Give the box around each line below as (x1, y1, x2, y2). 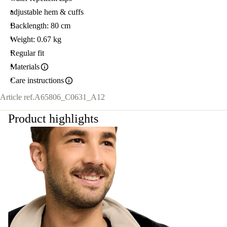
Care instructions (10, 76, 64, 85)
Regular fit (10, 49, 44, 57)
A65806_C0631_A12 (34, 93, 105, 102)
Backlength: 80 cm (10, 21, 70, 30)
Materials (10, 62, 40, 71)
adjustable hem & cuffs (10, 8, 84, 16)
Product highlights (8, 112, 98, 126)
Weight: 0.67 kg (10, 35, 61, 44)
